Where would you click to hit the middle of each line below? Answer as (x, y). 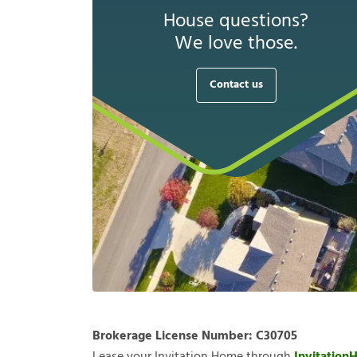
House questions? (236, 22)
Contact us (236, 85)
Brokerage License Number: (174, 337)
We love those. (236, 44)
